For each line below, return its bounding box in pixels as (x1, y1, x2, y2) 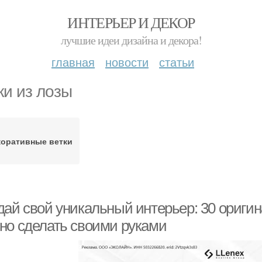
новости (105, 53, 149, 70)
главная (51, 53, 95, 70)
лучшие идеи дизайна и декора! (60, 32, 202, 48)
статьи (159, 53, 194, 70)
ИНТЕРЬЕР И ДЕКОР (67, 12, 195, 32)
